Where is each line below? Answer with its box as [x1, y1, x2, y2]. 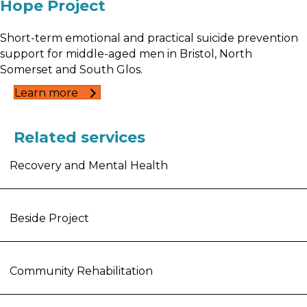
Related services [14, 128, 145, 147]
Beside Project [10, 212, 89, 225]
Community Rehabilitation [10, 265, 153, 278]
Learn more [14, 86, 78, 100]
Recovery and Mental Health [10, 159, 168, 172]
